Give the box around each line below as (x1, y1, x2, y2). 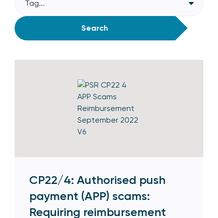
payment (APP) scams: (29, 188, 150, 203)
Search (81, 23, 109, 33)
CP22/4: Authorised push (29, 172, 165, 187)
